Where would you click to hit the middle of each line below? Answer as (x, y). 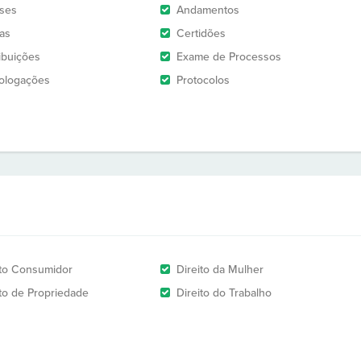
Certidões (201, 33)
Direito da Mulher (220, 270)
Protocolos (203, 80)
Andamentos (208, 10)
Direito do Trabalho (224, 293)
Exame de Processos (229, 57)
